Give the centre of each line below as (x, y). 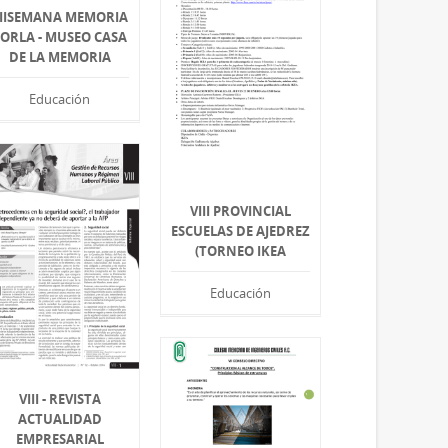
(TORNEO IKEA (241, 251)
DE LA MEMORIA (59, 56)
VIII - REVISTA (59, 398)
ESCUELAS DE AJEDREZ (241, 231)
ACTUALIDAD (59, 418)
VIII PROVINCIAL (241, 211)
